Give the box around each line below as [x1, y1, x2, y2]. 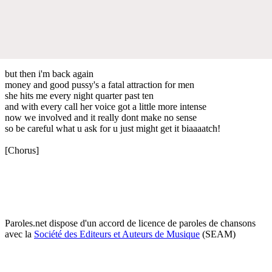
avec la [5, 228, 34, 239]
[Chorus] [5, 144, 39, 155]
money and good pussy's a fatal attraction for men [5, 79, 194, 90]
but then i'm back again [5, 68, 93, 79]
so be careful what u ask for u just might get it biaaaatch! [5, 123, 220, 134]
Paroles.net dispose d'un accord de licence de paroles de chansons [5, 217, 256, 228]
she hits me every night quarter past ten [5, 90, 154, 101]
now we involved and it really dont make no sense [5, 112, 197, 123]
